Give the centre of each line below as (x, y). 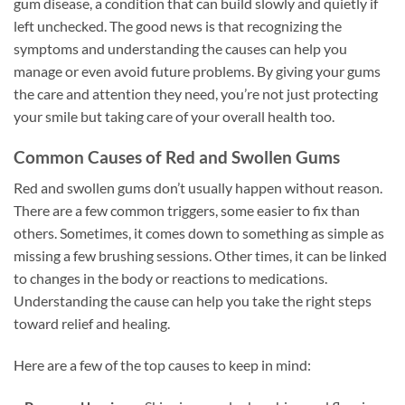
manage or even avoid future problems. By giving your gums (197, 71)
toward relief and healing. (92, 324)
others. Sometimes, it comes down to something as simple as (199, 233)
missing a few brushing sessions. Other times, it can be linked (200, 256)
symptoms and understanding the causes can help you (180, 49)
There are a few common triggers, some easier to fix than (187, 211)
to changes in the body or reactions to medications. (170, 278)
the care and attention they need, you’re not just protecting (196, 94)
